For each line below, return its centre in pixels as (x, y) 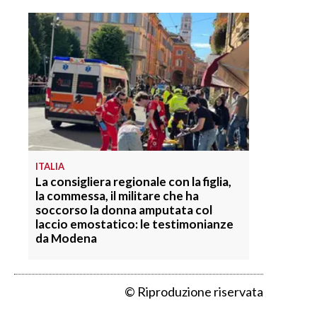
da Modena (66, 238)
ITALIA (50, 166)
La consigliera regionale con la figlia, (133, 181)
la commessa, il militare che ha (117, 196)
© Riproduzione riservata (194, 292)
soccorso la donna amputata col (124, 210)
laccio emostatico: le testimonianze (134, 224)
